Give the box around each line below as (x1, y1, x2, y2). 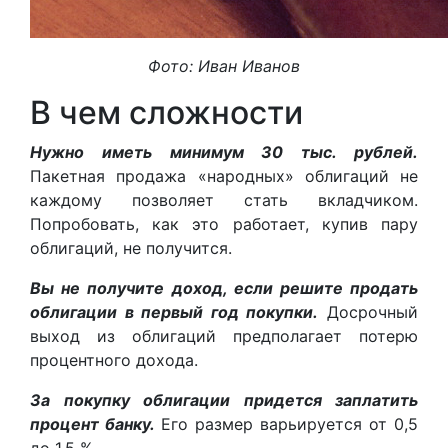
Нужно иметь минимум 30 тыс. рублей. (30, 141, 418, 162)
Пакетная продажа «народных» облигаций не (30, 165, 418, 186)
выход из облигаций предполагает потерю (30, 325, 418, 346)
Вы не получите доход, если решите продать (30, 277, 418, 298)
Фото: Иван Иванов (148, 55, 300, 76)
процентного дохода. (30, 349, 198, 370)
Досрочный (318, 301, 419, 322)
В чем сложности (30, 92, 303, 132)
